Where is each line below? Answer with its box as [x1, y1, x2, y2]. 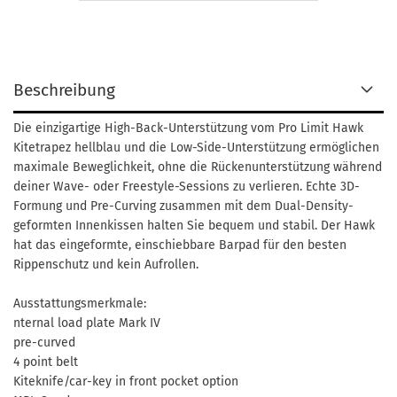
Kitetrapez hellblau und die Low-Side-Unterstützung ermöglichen [13, 140, 379, 155]
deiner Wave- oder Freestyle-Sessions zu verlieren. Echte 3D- [13, 179, 360, 194]
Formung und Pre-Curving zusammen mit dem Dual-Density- [13, 198, 354, 214]
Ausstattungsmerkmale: [13, 296, 146, 311]
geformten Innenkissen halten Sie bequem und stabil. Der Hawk [13, 218, 375, 233]
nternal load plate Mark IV [13, 315, 160, 331]
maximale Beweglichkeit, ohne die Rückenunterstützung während [13, 160, 382, 175]
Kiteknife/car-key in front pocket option [13, 374, 238, 389]
